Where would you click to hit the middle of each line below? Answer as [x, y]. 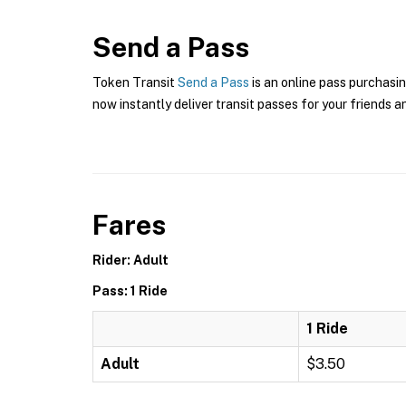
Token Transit [135, 82]
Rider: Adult [130, 260]
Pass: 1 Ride [130, 291]
